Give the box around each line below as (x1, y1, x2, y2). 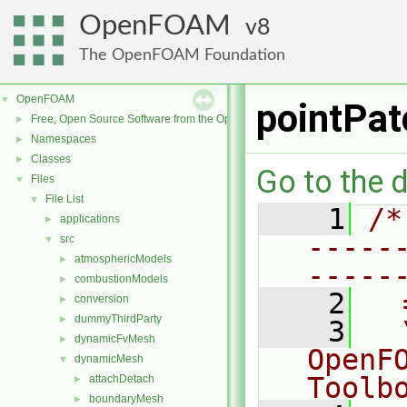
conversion (74, 293, 129, 305)
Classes (31, 153, 71, 165)
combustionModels (74, 273, 168, 285)
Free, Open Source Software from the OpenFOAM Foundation (31, 113, 333, 125)
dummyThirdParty (74, 313, 162, 325)
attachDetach (89, 372, 154, 385)
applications (60, 213, 120, 225)
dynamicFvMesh (74, 333, 155, 345)
